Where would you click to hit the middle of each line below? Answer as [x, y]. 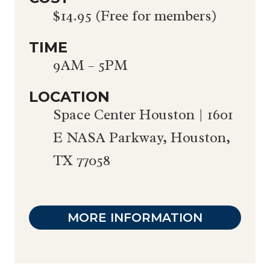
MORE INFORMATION [135, 218]
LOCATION [69, 97]
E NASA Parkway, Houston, [142, 138]
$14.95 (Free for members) [135, 16]
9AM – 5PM [90, 65]
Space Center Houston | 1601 [143, 115]
